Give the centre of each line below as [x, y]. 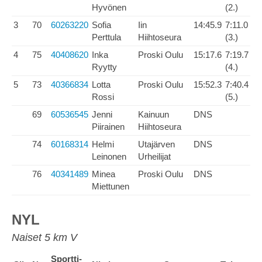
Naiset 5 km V [44, 237]
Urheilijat [154, 156]
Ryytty [104, 67]
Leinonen [109, 156]
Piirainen [108, 127]
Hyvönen [109, 7]
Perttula [106, 37]
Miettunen [111, 186]
